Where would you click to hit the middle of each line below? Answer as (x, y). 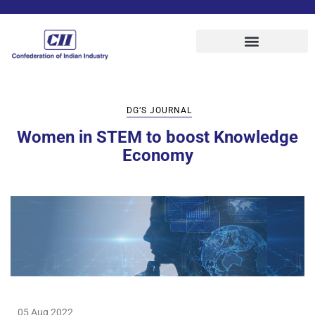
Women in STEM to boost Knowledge (157, 137)
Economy (157, 155)
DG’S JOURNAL (159, 110)
